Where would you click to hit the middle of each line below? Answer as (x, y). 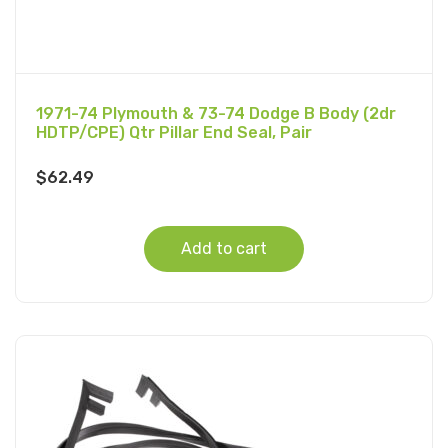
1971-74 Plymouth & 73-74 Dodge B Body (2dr (216, 113)
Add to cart (224, 248)
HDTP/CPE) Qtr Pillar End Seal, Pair (174, 132)
